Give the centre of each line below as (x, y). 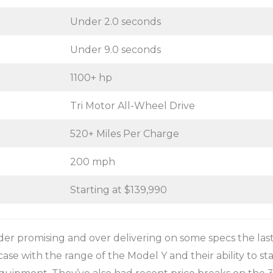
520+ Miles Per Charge (124, 133)
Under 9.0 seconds (115, 49)
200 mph (92, 161)
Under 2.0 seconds (115, 21)
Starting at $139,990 (118, 190)
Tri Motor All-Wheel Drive (132, 105)
